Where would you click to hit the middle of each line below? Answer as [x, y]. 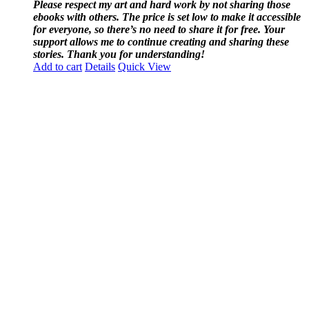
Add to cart [58, 66]
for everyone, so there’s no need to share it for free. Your [159, 29]
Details [100, 66]
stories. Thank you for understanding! [119, 54]
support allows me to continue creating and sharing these [161, 41]
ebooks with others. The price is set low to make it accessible [167, 17]
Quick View [144, 66]
